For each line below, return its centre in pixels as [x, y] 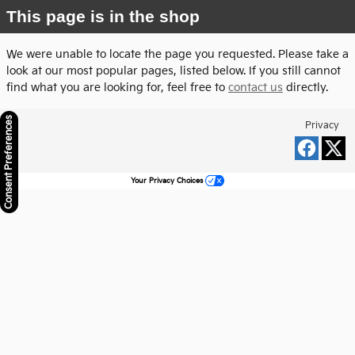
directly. [305, 88]
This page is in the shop [103, 16]
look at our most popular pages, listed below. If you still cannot [174, 71]
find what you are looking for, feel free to [117, 88]
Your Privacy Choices [168, 181]
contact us [256, 88]
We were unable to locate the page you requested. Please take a [177, 54]
